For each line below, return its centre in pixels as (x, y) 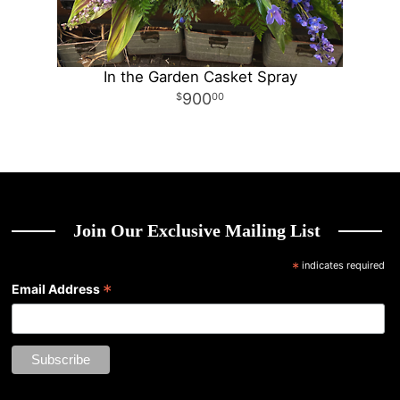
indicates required (342, 265)
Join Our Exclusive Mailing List (197, 231)
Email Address (58, 289)
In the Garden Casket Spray (200, 77)
